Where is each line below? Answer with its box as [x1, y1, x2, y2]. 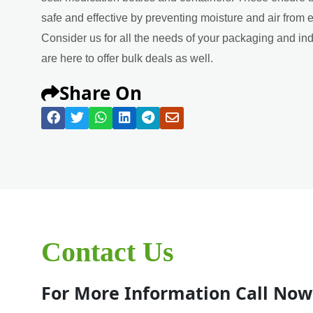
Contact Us [41, 235, 174, 268]
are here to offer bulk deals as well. [41, 52, 216, 64]
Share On [59, 80, 142, 105]
